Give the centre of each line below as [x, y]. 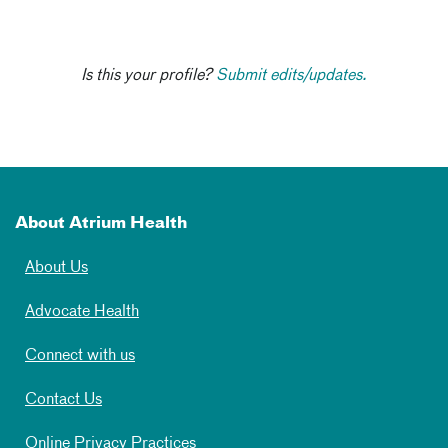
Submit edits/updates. [291, 76]
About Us [56, 268]
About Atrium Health [101, 224]
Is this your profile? [148, 76]
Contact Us [63, 400]
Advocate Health [82, 312]
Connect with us [80, 356]
